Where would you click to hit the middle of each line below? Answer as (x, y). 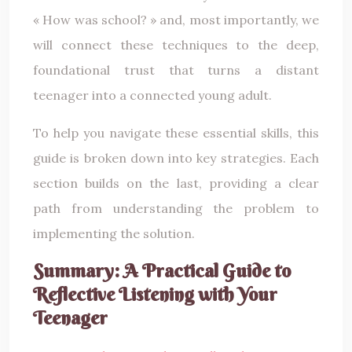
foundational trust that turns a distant (176, 70)
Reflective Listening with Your (155, 293)
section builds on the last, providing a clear (176, 183)
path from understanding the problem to (176, 208)
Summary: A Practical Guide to (162, 270)
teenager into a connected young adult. (152, 95)
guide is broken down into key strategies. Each (176, 158)
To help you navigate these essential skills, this (176, 132)
